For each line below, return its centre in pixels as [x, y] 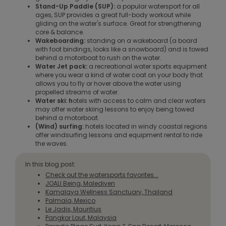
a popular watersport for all [158, 6]
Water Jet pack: [61, 66]
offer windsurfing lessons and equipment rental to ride [119, 135]
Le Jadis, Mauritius [73, 209]
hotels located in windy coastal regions [146, 126]
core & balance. [60, 32]
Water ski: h [54, 100]
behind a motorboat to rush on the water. [98, 58]
